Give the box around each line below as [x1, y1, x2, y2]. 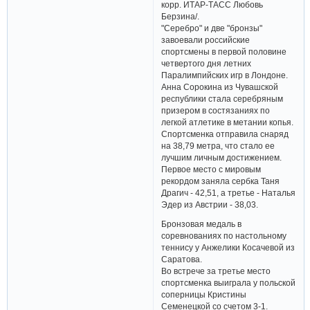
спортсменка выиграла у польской [161, 278, 296, 288]
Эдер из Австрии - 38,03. [161, 199, 259, 209]
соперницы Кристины [161, 290, 247, 300]
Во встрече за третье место [161, 266, 271, 276]
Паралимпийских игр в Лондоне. [161, 70, 289, 80]
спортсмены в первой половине [161, 46, 287, 56]
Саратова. [161, 255, 203, 264]
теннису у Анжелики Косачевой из [161, 243, 295, 253]
